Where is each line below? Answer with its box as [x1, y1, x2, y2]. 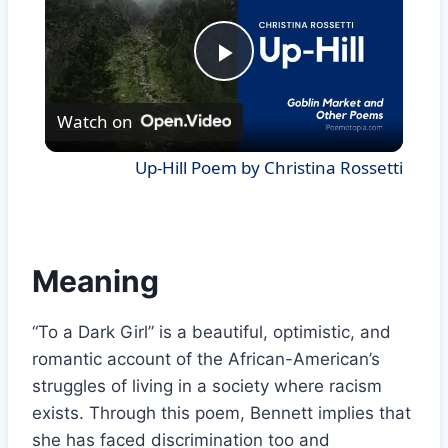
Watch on [56, 110, 133, 134]
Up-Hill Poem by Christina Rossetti [134, 155, 403, 179]
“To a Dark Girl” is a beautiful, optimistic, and [32, 321, 391, 342]
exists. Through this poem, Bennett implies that [32, 402, 411, 423]
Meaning [32, 262, 159, 299]
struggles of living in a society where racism [32, 375, 382, 396]
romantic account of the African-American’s [32, 348, 380, 369]
